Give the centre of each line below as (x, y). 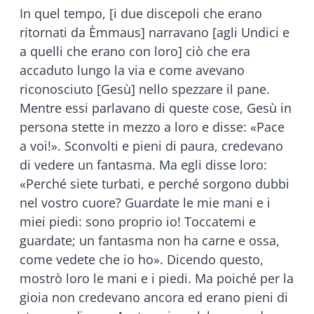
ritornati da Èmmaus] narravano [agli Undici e (155, 32)
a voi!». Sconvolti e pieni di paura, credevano (151, 145)
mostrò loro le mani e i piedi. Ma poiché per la (157, 278)
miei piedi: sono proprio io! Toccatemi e (138, 221)
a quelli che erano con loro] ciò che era (135, 51)
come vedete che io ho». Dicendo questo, (142, 259)
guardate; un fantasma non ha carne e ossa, (150, 240)
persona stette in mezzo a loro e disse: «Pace (152, 127)
